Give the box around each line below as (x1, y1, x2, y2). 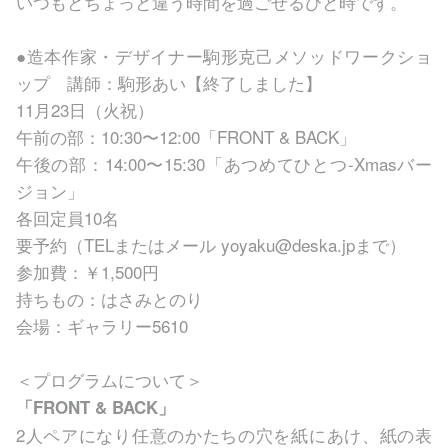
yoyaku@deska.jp (216, 231, 355, 257)
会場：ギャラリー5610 (16, 312, 188, 338)
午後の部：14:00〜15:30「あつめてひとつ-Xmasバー (16, 150, 432, 176)
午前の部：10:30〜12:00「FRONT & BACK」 (16, 123, 356, 149)
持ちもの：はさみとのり (16, 285, 203, 311)
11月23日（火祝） (16, 96, 154, 122)
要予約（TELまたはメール (16, 231, 216, 257)
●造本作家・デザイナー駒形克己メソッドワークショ (16, 42, 432, 68)
